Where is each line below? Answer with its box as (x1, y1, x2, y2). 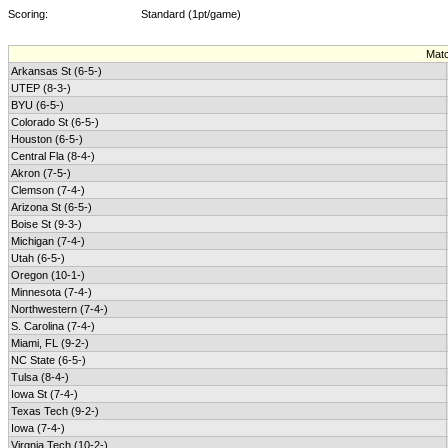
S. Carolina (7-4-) (11, 320, 95, 332)
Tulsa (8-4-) (11, 371, 69, 383)
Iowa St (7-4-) (11, 388, 78, 400)
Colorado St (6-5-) (11, 116, 99, 128)
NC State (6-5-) (11, 354, 86, 366)
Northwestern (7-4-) (11, 303, 108, 315)
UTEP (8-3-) (11, 82, 71, 94)
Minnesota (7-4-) (11, 286, 92, 298)
